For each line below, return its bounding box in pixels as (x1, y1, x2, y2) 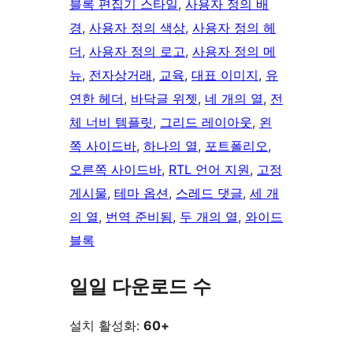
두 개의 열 (180, 209, 238, 225)
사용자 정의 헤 (192, 20, 276, 36)
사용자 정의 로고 (89, 43, 185, 60)
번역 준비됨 (106, 209, 173, 225)
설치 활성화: (69, 318, 143, 334)
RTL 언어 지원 (169, 162, 250, 178)
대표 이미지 (191, 67, 258, 84)
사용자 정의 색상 (89, 20, 185, 36)
